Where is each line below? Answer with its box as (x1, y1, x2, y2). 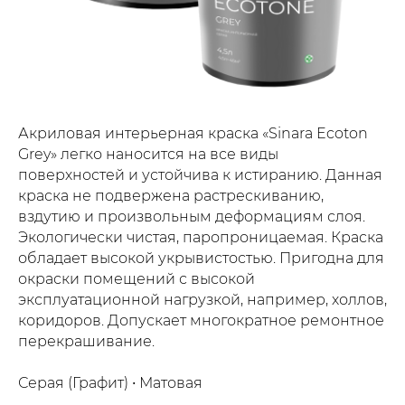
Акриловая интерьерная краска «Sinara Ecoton (18, 125, 368, 143)
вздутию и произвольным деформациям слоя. (18, 208, 365, 226)
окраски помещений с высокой (18, 270, 255, 288)
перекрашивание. (18, 333, 155, 351)
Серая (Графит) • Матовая (18, 374, 202, 392)
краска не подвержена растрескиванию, (18, 187, 324, 205)
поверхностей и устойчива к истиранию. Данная (18, 166, 382, 184)
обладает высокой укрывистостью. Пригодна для (18, 250, 384, 268)
